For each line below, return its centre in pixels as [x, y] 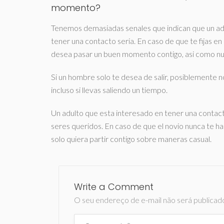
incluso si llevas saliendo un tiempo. [109, 90]
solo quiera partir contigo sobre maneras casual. [131, 139]
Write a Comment [114, 187]
